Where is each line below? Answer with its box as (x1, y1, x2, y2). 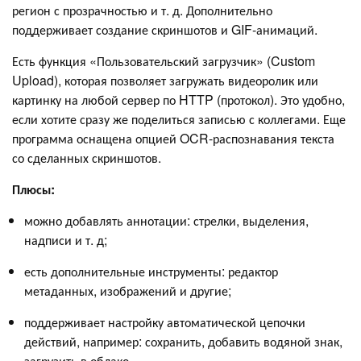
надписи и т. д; (24, 230, 107, 250)
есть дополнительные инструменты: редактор (24, 262, 278, 281)
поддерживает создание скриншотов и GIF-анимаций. (12, 20, 317, 39)
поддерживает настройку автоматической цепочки (24, 313, 305, 332)
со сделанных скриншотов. (12, 148, 161, 168)
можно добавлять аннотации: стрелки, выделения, (24, 211, 309, 230)
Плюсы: (12, 180, 55, 199)
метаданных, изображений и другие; (24, 281, 231, 301)
